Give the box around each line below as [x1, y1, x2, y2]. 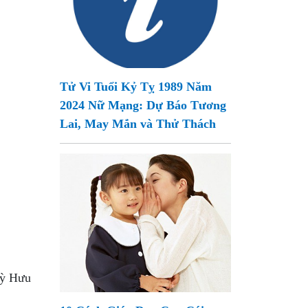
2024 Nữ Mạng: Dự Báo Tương [60, 98, 227, 112]
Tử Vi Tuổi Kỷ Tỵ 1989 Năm [60, 80, 212, 93]
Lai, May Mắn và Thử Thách [60, 117, 217, 131]
